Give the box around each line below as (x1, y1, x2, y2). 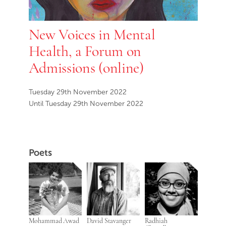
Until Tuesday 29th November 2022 (28, 100, 143, 108)
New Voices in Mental (28, 25, 155, 44)
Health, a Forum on (28, 42, 142, 61)
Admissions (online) (28, 59, 144, 77)
